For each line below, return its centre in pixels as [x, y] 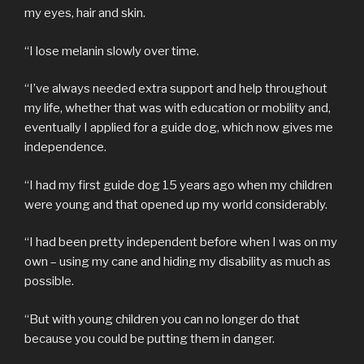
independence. [65, 147]
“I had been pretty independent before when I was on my [181, 243]
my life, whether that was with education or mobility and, [178, 108]
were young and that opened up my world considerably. [176, 204]
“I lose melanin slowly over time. [112, 51]
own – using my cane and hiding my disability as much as [178, 262]
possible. [49, 282]
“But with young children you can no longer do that [162, 319]
